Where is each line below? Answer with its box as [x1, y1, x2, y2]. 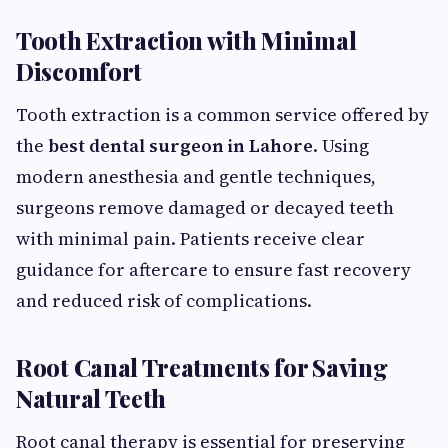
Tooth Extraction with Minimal [16, 24, 357, 56]
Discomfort [16, 55, 142, 87]
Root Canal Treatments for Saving [16, 351, 388, 383]
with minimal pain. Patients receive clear [16, 226, 365, 251]
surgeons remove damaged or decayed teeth [16, 195, 394, 220]
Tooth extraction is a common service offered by [16, 102, 429, 127]
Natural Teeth [16, 382, 167, 414]
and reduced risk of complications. [16, 288, 312, 313]
